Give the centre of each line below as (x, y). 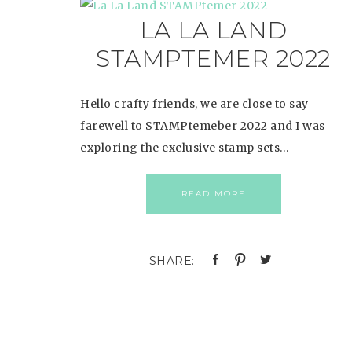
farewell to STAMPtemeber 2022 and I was (203, 126)
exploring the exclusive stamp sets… (185, 148)
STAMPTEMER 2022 (213, 59)
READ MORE (213, 194)
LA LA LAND (213, 30)
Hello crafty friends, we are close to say (194, 104)
